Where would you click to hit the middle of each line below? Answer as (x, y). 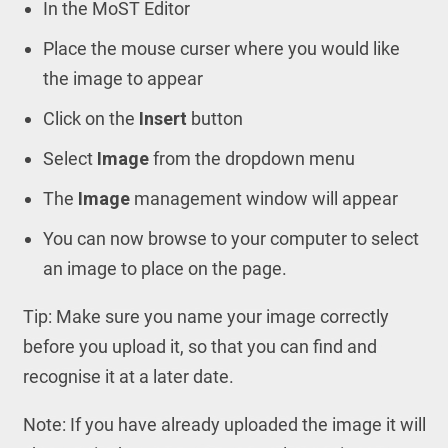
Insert (162, 118)
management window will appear (265, 198)
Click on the (90, 118)
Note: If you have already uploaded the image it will (224, 424)
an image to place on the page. (164, 268)
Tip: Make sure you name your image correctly (205, 316)
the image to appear (122, 78)
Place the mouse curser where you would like (221, 48)
